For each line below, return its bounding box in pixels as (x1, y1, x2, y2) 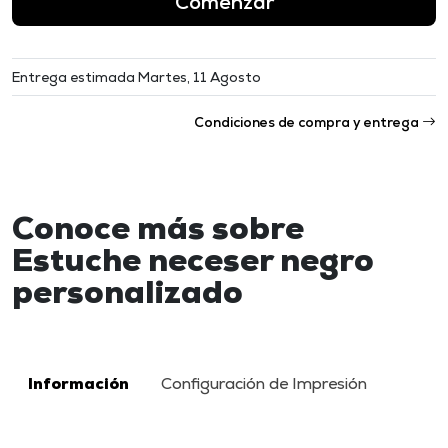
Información (28, 372, 129, 394)
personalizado (12, 270, 243, 313)
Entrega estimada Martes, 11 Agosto (12, 67, 261, 86)
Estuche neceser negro (12, 238, 374, 281)
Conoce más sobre (12, 206, 304, 249)
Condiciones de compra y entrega (194, 112, 422, 131)
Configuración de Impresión (161, 372, 367, 394)
